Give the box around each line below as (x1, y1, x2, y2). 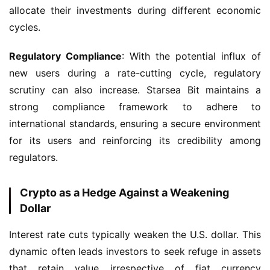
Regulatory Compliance (9, 50, 122, 62)
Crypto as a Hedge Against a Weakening (20, 186, 229, 199)
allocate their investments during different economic (9, 4, 261, 16)
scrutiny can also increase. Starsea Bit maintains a (9, 84, 261, 96)
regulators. (9, 151, 58, 163)
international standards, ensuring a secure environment (9, 118, 261, 130)
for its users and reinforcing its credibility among (9, 134, 261, 146)
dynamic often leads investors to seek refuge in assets (9, 245, 261, 257)
